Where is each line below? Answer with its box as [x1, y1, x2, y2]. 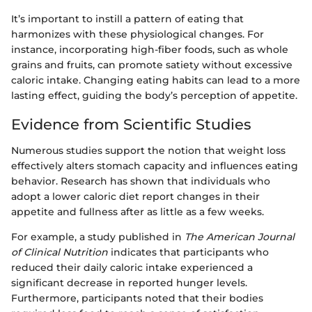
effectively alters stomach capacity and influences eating [11, 159, 298, 173]
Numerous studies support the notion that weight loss [11, 144, 286, 157]
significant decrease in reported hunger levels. [11, 276, 247, 290]
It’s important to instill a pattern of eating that [11, 12, 244, 25]
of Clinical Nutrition [11, 246, 108, 259]
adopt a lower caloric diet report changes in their [11, 190, 260, 203]
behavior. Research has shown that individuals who [11, 175, 270, 188]
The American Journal [185, 231, 295, 244]
